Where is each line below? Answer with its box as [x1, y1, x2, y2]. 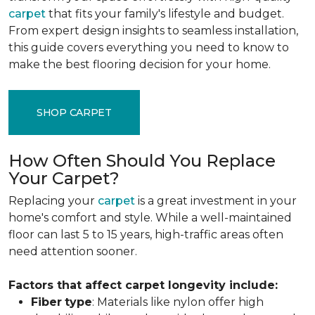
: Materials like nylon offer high [92, 295, 264, 309]
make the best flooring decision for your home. [8, 58, 271, 71]
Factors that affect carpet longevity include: [8, 278, 278, 292]
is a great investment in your [135, 194, 297, 207]
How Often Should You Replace [8, 150, 276, 171]
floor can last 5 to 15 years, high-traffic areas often [8, 228, 283, 241]
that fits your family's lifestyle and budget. [46, 7, 284, 20]
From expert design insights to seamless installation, [8, 24, 298, 37]
